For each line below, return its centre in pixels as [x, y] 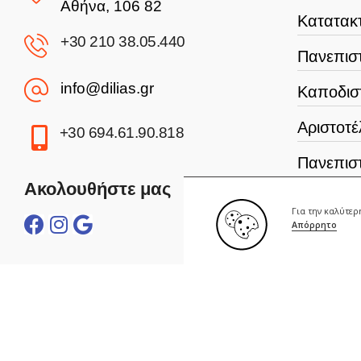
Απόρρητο [315, 225]
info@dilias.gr [107, 89]
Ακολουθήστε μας [98, 189]
